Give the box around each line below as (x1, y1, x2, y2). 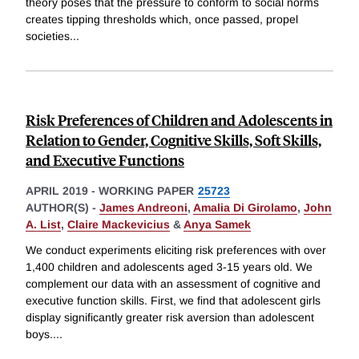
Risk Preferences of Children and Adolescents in (26, 110, 333, 131)
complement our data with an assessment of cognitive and (26, 277, 321, 291)
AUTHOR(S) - (26, 201, 99, 215)
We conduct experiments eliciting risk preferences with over (26, 244, 326, 257)
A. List (26, 218, 61, 232)
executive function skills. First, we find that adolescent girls (26, 294, 321, 308)
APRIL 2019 (26, 184, 88, 198)
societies (26, 30, 70, 43)
